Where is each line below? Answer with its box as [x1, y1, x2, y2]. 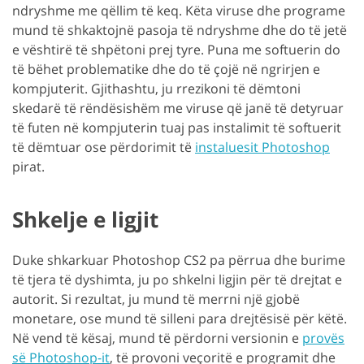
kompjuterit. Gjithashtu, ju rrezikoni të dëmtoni [12, 79, 301, 97]
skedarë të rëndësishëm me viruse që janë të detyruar [12, 98, 344, 117]
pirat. [12, 157, 45, 175]
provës [302, 328, 344, 347]
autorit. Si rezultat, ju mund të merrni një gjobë [12, 289, 300, 308]
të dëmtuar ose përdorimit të [12, 137, 195, 156]
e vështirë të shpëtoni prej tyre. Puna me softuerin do [12, 40, 340, 58]
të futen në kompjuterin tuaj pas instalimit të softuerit [12, 118, 341, 136]
